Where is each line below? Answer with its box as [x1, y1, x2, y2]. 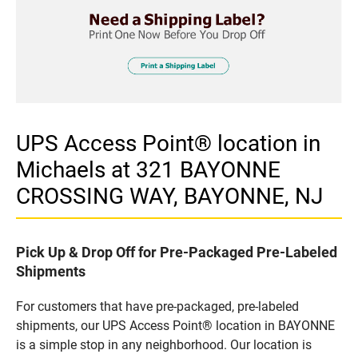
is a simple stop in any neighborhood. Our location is [16, 336, 312, 352]
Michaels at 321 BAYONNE [16, 156, 280, 183]
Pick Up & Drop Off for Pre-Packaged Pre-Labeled [16, 243, 337, 261]
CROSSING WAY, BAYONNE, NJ [16, 182, 323, 209]
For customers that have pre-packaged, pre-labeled [16, 298, 299, 314]
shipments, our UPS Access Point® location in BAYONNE [16, 317, 335, 333]
